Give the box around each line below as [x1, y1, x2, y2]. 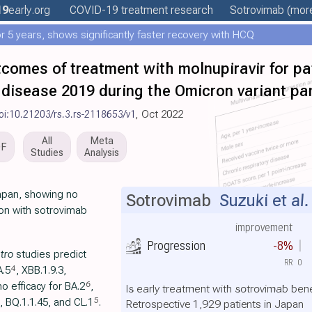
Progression [146, 237, 205, 253]
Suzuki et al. [219, 191, 309, 211]
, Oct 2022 [136, 108, 183, 120]
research [167, 3, 213, 17]
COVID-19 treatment [69, 3, 168, 17]
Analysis [84, 147, 119, 158]
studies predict [13, 248, 86, 260]
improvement [235, 221, 293, 235]
